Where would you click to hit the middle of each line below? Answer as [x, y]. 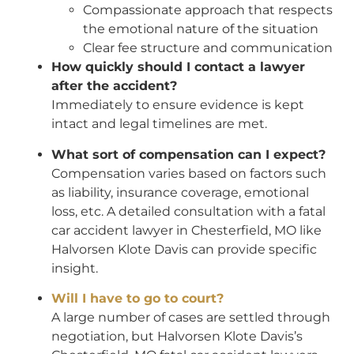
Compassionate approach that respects [208, 10]
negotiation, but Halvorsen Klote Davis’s [177, 337]
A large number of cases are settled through [191, 318]
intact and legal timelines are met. [159, 124]
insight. [75, 268]
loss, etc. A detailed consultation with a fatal [188, 211]
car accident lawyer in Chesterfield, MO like [186, 230]
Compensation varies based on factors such [189, 173]
